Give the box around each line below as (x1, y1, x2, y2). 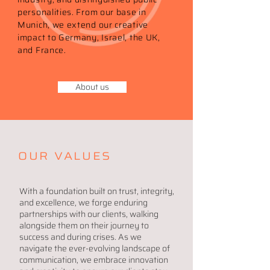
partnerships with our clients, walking (19, 207, 159, 221)
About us (75, 80, 109, 93)
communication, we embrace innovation (19, 253, 168, 266)
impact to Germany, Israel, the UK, (17, 31, 160, 44)
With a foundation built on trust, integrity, (19, 184, 174, 198)
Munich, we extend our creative (17, 18, 148, 31)
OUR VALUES (18, 148, 111, 165)
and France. (17, 43, 66, 57)
